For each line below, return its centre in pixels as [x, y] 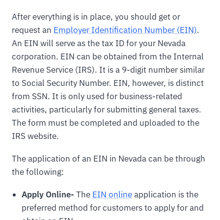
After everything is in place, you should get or [96, 17]
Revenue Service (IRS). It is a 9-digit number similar [108, 70]
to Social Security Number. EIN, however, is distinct [108, 83]
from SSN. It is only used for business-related [97, 96]
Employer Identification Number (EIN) [125, 30]
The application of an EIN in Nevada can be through [109, 159]
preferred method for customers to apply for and [112, 208]
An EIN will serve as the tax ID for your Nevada [99, 43]
